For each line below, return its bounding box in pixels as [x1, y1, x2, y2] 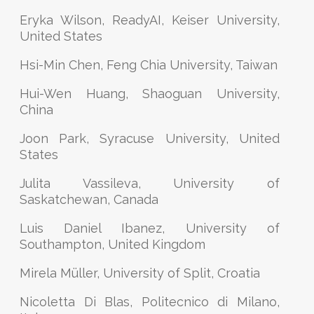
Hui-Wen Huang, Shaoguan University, [20, 86, 280, 101]
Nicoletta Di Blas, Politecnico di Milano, [20, 294, 280, 309]
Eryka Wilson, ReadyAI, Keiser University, [20, 13, 280, 27]
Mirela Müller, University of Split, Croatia [20, 266, 260, 280]
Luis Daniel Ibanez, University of [20, 221, 280, 235]
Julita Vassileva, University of [20, 176, 280, 191]
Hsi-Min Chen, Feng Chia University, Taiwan [20, 57, 278, 72]
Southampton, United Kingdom [20, 237, 205, 252]
